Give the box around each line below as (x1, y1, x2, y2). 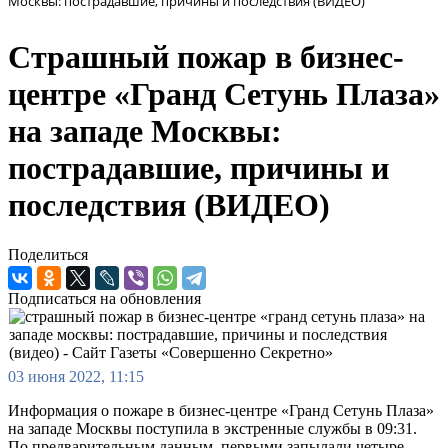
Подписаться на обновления (8, 289, 201, 307)
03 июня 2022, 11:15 (8, 367, 144, 385)
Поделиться (8, 245, 88, 263)
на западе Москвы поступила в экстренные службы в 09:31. (8, 419, 417, 437)
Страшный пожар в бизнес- (8, 39, 404, 76)
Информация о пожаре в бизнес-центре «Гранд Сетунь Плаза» (8, 401, 434, 419)
